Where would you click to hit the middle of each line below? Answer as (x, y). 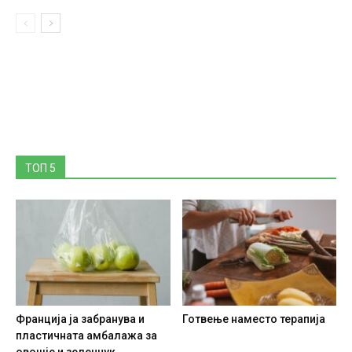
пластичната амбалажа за (86, 336)
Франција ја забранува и (80, 319)
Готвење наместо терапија (253, 319)
